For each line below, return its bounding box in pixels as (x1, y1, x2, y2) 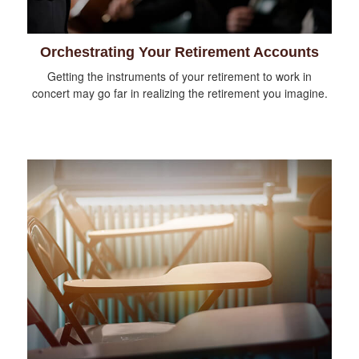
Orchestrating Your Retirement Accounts (40, 43, 319, 60)
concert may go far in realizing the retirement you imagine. (31, 84, 328, 101)
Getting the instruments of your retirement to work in (47, 67, 312, 84)
